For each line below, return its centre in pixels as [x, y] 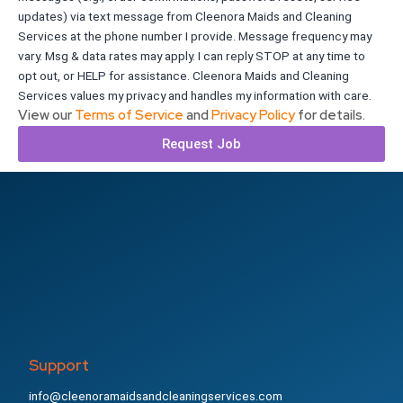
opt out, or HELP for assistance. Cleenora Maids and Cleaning [184, 76]
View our [46, 116]
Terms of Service [129, 116]
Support [59, 365]
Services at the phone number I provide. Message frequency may [195, 36]
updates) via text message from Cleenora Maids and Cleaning [185, 17]
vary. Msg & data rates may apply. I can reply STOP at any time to [192, 56]
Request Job [201, 143]
